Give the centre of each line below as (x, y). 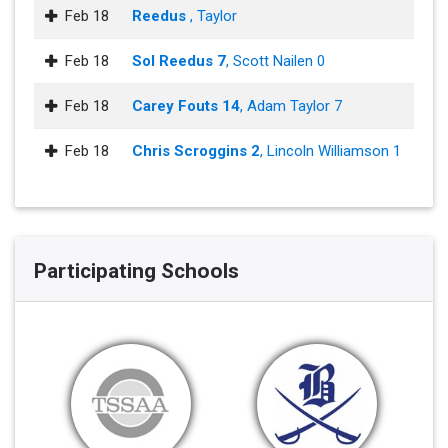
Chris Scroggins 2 (196, 151)
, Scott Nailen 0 (275, 61)
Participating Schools (136, 270)
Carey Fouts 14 (186, 106)
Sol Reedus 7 (179, 61)
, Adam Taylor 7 (291, 106)
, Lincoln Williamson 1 (330, 151)
